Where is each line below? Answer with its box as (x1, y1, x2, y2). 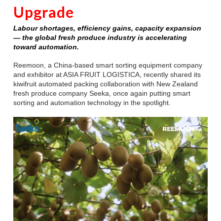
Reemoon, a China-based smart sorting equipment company (13, 61, 202, 70)
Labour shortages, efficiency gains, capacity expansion (13, 24, 201, 32)
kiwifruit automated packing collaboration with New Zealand (13, 80, 198, 88)
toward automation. (13, 42, 79, 51)
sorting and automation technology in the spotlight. (13, 99, 171, 107)
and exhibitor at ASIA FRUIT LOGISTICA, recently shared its (13, 71, 201, 79)
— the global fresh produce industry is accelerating (13, 33, 187, 41)
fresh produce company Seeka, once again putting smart (13, 89, 190, 98)
